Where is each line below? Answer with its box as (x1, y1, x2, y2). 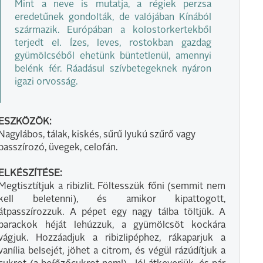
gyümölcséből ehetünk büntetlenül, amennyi (15, 51, 211, 61)
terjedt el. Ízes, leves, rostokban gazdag (15, 38, 211, 48)
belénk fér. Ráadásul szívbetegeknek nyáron (15, 64, 211, 74)
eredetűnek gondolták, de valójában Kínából (15, 12, 211, 22)
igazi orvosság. (15, 77, 78, 87)
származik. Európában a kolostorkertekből (15, 25, 211, 35)
